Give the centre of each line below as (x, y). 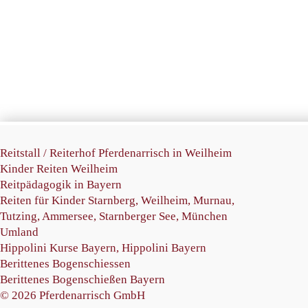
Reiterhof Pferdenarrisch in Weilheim (141, 153)
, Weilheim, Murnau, (185, 200)
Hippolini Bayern (164, 248)
